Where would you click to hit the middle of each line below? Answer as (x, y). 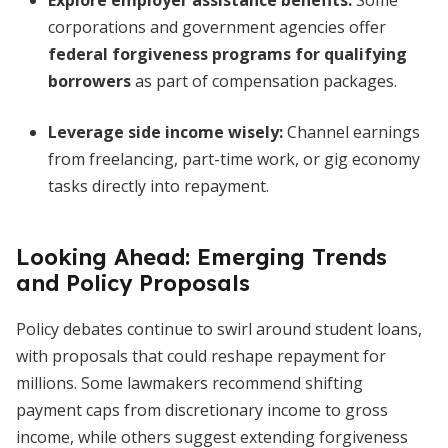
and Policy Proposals (133, 283)
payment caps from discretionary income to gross (202, 410)
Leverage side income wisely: (165, 132)
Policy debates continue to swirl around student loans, (219, 329)
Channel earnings (351, 132)
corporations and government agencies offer (217, 27)
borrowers (89, 81)
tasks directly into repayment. (158, 186)
